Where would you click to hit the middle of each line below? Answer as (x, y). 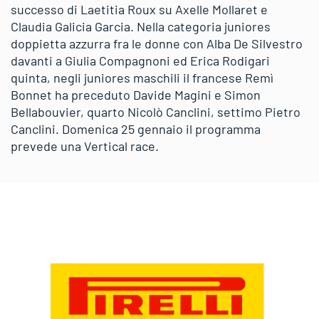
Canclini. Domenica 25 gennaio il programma (136, 129)
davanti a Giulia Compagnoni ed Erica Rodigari (140, 61)
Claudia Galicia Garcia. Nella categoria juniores (141, 26)
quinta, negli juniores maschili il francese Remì (142, 78)
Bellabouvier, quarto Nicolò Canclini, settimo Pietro (156, 112)
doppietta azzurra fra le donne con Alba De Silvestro (157, 43)
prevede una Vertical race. (85, 146)
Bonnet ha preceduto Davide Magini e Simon (136, 95)
